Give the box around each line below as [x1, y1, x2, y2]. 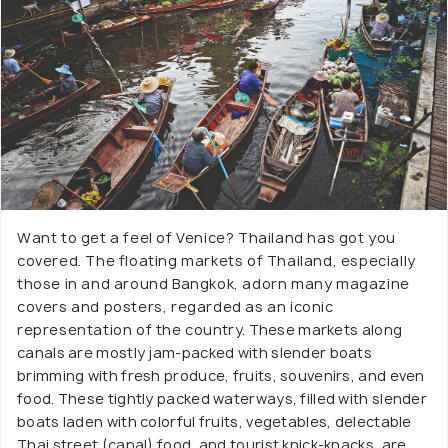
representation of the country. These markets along [17, 320, 403, 339]
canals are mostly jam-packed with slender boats [17, 343, 373, 362]
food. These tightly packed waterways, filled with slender [17, 389, 428, 408]
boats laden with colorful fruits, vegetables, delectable [17, 412, 412, 431]
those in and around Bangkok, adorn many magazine [17, 274, 410, 293]
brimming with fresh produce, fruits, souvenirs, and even [17, 366, 425, 385]
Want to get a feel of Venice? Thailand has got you [17, 228, 397, 247]
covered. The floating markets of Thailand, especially [17, 251, 416, 270]
